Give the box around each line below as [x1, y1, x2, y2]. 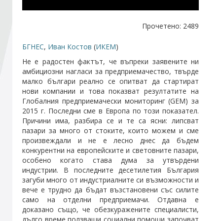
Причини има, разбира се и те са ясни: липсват [22, 116, 199, 125]
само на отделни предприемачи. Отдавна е [22, 195, 199, 204]
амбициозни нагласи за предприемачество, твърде [22, 67, 199, 76]
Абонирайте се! [154, 47, 209, 58]
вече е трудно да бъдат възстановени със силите [22, 185, 199, 194]
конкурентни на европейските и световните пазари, [22, 146, 199, 155]
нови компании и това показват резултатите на [22, 86, 199, 96]
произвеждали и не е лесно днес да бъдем [22, 136, 199, 145]
